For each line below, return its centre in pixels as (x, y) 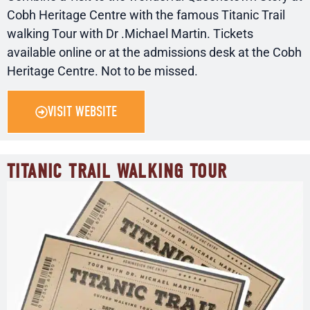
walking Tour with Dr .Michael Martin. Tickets (130, 34)
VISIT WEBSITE (82, 112)
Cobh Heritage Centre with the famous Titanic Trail (146, 15)
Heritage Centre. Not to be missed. (102, 71)
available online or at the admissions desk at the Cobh (154, 52)
